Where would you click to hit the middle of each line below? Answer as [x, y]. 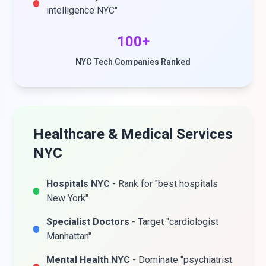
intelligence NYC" [82, 10]
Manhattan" [69, 236]
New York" [68, 198]
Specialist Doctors [88, 222]
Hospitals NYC [78, 184]
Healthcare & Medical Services [133, 134]
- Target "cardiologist [174, 222]
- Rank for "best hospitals [164, 184]
